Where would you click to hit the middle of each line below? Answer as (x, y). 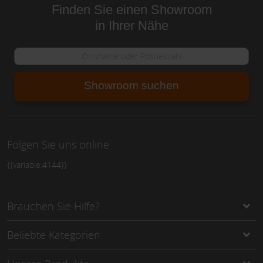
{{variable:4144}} (37, 165)
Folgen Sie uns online (58, 145)
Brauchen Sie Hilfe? (53, 206)
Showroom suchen (131, 86)
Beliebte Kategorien (54, 235)
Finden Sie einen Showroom (131, 10)
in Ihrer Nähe (131, 26)
